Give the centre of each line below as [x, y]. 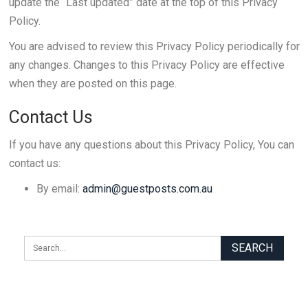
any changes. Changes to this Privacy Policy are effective [146, 65]
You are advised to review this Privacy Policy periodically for [154, 46]
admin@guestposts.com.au [147, 189]
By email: [59, 189]
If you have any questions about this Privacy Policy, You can [151, 145]
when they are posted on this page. [92, 84]
